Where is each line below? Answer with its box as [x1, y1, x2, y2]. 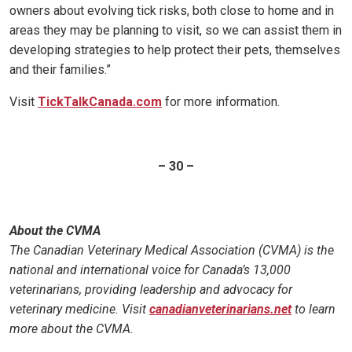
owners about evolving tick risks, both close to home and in [9, 3, 334, 19]
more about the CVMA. [9, 321, 137, 337]
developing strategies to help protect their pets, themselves [9, 42, 340, 58]
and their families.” [9, 62, 111, 78]
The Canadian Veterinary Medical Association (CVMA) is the [9, 243, 334, 258]
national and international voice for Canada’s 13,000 [9, 262, 291, 278]
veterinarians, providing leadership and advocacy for [9, 282, 292, 298]
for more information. [162, 94, 280, 110]
